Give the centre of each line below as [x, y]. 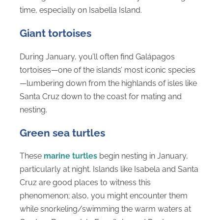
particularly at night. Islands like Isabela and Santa [109, 169]
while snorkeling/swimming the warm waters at [105, 209]
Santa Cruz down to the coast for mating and [101, 96]
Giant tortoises [55, 33]
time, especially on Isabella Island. [81, 10]
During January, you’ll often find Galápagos [97, 56]
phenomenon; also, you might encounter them [104, 196]
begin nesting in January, [143, 156]
